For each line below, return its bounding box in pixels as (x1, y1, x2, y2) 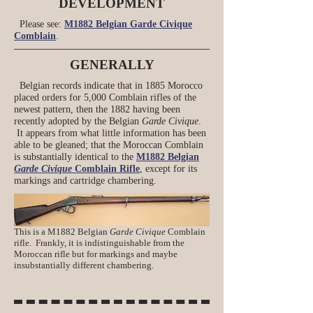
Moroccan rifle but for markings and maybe (14, 249, 177, 259)
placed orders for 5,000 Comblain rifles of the (14, 92, 196, 103)
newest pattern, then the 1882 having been (14, 104, 180, 115)
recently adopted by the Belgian (14, 116, 142, 126)
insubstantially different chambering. (14, 260, 154, 270)
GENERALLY (69, 57, 154, 72)
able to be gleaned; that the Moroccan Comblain (14, 140, 203, 150)
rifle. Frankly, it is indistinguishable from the (14, 238, 184, 248)
